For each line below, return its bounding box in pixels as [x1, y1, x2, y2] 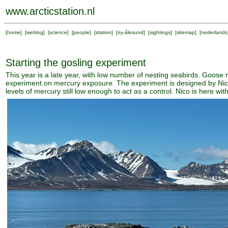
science [49, 30, 67, 35]
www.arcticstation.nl [6, 6, 95, 17]
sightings [150, 30, 170, 35]
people [73, 30, 90, 35]
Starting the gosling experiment [6, 57, 146, 68]
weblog [26, 30, 43, 35]
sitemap [177, 30, 195, 35]
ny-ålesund [118, 30, 144, 35]
